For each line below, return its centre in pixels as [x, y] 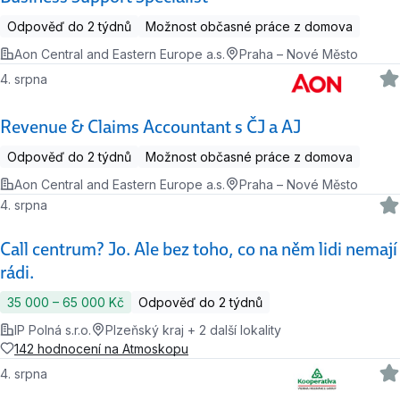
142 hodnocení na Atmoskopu [101, 348]
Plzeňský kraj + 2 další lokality [193, 329]
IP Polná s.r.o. [53, 329]
